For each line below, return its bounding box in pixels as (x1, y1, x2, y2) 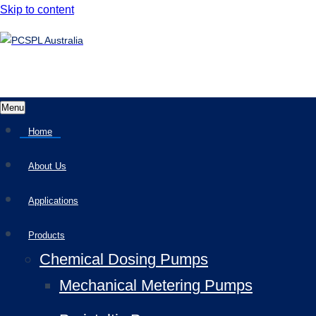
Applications (28, 195, 78, 206)
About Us (28, 161, 66, 171)
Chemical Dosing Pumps (39, 250, 208, 268)
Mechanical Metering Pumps (59, 276, 253, 294)
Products (28, 230, 65, 241)
